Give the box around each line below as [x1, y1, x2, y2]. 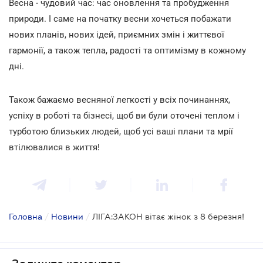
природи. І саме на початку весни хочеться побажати [9, 13, 231, 24]
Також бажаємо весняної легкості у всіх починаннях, [9, 94, 230, 105]
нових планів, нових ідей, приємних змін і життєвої [9, 29, 224, 40]
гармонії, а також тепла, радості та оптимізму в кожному [9, 45, 246, 56]
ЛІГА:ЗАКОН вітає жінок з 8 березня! [92, 211, 244, 221]
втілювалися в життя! [9, 141, 100, 153]
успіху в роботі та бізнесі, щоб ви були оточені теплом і [9, 110, 240, 121]
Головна [9, 211, 42, 221]
